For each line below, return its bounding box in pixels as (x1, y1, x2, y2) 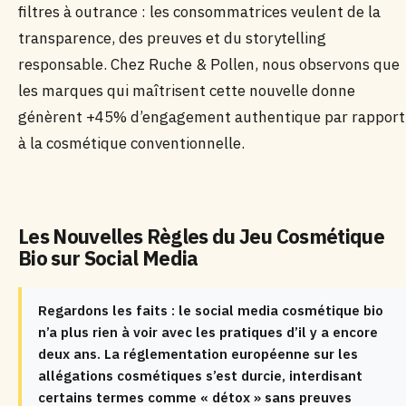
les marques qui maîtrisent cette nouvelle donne (18, 81, 355, 101)
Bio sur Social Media (18, 245, 198, 271)
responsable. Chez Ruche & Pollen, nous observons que (18, 54, 400, 74)
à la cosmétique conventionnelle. (18, 133, 245, 153)
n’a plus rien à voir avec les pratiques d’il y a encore (38, 324, 378, 341)
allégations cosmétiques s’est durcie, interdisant (38, 367, 362, 384)
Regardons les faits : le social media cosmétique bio (38, 302, 383, 319)
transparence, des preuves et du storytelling (18, 28, 326, 48)
